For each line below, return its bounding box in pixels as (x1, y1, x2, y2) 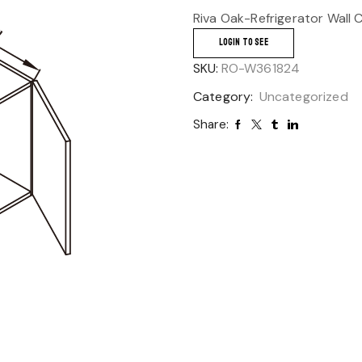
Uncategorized (259, 88, 348, 105)
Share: (193, 116, 229, 133)
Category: (193, 88, 257, 105)
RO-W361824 (221, 60, 301, 77)
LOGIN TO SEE (218, 36, 268, 48)
